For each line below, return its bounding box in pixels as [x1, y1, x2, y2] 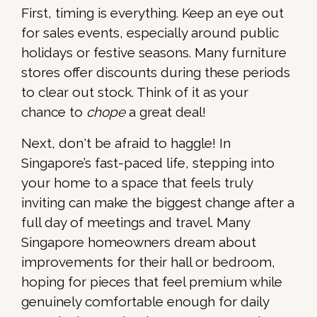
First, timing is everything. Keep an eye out [21, 5, 284, 21]
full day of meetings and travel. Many [21, 214, 250, 231]
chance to [21, 104, 86, 120]
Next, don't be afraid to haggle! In [21, 135, 231, 151]
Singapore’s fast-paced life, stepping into [21, 155, 275, 171]
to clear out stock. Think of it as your [21, 84, 248, 100]
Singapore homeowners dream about [21, 234, 256, 250]
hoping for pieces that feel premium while [21, 274, 282, 290]
